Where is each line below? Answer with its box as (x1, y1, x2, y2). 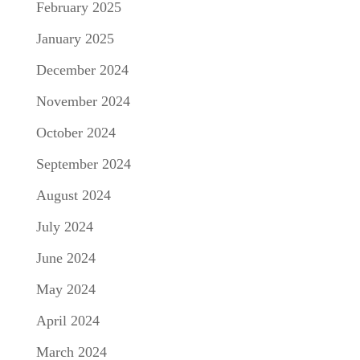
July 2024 (35, 219, 93, 235)
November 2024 (35, 93, 130, 109)
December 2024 (35, 62, 129, 78)
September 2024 (35, 156, 131, 172)
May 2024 (35, 281, 96, 297)
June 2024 (35, 250, 96, 266)
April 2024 (35, 313, 100, 329)
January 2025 (35, 31, 114, 47)
